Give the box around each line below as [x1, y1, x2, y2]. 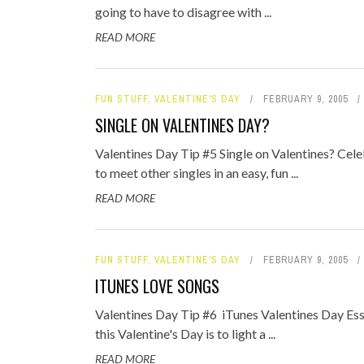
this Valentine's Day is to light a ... [95, 326, 275, 341]
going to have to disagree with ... [95, 4, 271, 19]
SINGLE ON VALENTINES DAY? [95, 113, 270, 137]
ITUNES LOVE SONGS [95, 274, 219, 298]
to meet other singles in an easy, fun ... [95, 165, 298, 180]
